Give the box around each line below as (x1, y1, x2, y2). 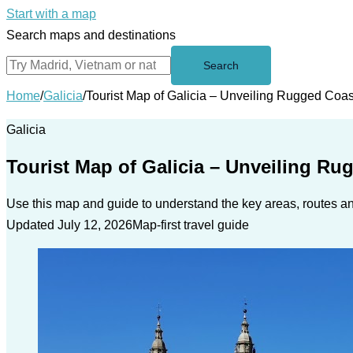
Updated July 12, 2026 (6, 217, 132, 232)
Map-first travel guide (132, 217, 249, 232)
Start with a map (6, 7, 96, 20)
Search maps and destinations (6, 28, 176, 42)
